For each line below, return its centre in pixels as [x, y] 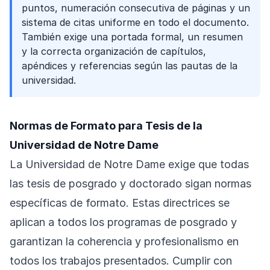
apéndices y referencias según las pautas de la [130, 66]
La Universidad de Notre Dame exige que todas [129, 164]
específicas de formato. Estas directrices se [120, 203]
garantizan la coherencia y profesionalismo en [124, 241]
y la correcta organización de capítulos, [114, 51]
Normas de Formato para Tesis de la [106, 126]
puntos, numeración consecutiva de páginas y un [136, 8]
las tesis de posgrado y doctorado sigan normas [130, 184]
